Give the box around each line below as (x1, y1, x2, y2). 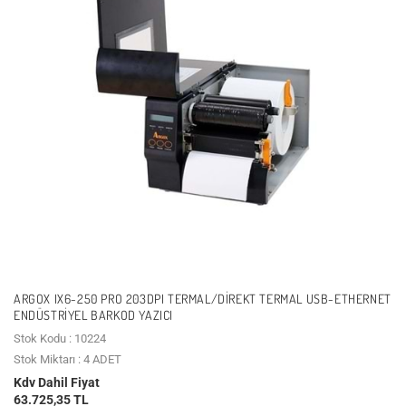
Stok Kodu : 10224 (14, 331, 106, 345)
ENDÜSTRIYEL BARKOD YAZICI (14, 306, 174, 323)
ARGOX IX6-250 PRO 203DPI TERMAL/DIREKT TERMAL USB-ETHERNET (14, 290, 391, 306)
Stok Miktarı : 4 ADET (14, 352, 121, 366)
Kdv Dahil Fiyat (14, 374, 100, 390)
